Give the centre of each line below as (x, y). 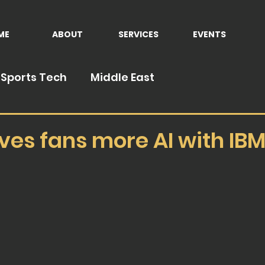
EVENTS (209, 34)
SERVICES (138, 34)
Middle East (122, 77)
